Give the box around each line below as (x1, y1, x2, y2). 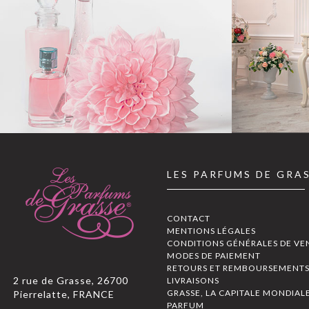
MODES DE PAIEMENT (166, 250, 261, 261)
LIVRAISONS (166, 275, 219, 286)
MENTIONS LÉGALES (166, 225, 256, 236)
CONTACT (166, 212, 210, 223)
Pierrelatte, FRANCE (13, 288, 114, 300)
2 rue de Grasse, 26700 (13, 274, 128, 286)
